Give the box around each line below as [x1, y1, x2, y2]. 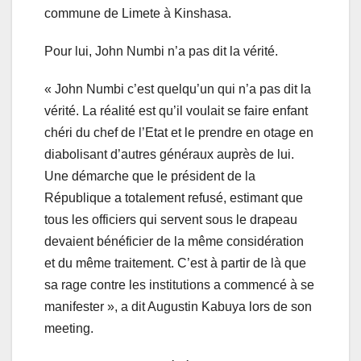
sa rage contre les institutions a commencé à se [44, 278, 314, 293]
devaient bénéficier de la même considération [44, 234, 304, 249]
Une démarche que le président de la [44, 169, 255, 184]
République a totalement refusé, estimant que [44, 191, 303, 205]
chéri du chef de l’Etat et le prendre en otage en [44, 126, 313, 140]
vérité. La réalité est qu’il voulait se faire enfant [44, 104, 308, 118]
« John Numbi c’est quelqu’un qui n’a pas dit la [44, 82, 311, 97]
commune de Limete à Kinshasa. [44, 6, 231, 21]
